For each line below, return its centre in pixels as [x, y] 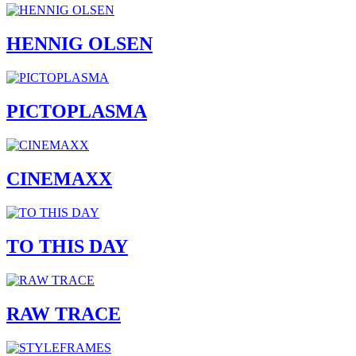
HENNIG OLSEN [79, 44]
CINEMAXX [59, 178]
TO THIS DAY [67, 246]
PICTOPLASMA [77, 112]
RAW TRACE [64, 313]
